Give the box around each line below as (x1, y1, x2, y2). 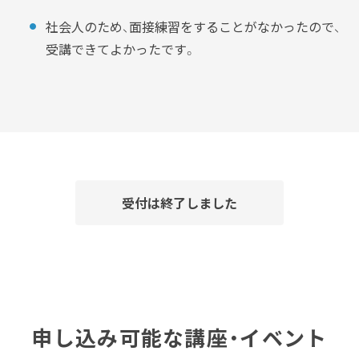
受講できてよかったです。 (46, 39, 197, 59)
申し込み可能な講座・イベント (31, 322, 328, 353)
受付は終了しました (122, 193, 237, 213)
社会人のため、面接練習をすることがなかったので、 (46, 17, 341, 37)
